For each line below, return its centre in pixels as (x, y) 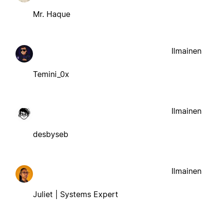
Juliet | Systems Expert (76, 194)
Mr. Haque (52, 14)
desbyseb (51, 134)
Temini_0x (51, 74)
